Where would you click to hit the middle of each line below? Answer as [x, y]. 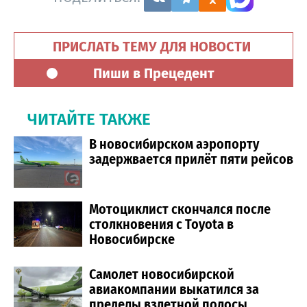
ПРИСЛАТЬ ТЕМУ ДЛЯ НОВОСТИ [153, 46]
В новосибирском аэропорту [174, 144]
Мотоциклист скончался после [180, 209]
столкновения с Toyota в [161, 224]
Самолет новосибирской [162, 274]
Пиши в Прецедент [153, 73]
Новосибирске [132, 239]
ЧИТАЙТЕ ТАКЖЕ [89, 119]
